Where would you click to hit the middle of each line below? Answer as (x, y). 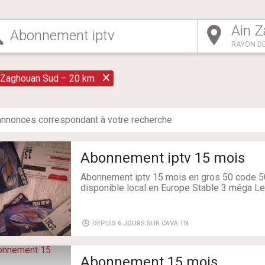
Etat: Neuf (101, 209)
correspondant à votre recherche (104, 119)
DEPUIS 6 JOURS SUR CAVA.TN (140, 223)
